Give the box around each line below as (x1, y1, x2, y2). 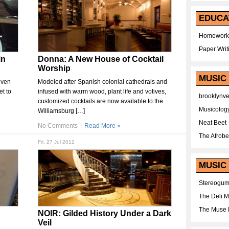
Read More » (84, 122, 121, 129)
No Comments (38, 122, 78, 129)
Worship (38, 64, 71, 73)
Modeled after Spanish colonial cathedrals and (38, 78, 167, 85)
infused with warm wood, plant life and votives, (38, 88, 166, 95)
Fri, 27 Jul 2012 (38, 139, 75, 145)
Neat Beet (199, 119, 226, 126)
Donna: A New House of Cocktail (38, 55, 164, 63)
